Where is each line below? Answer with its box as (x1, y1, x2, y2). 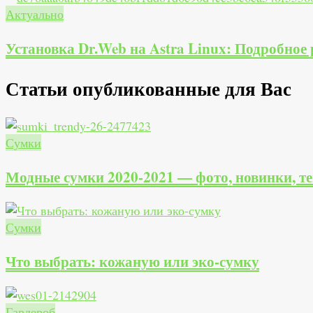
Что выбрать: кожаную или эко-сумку (6, 250, 259, 272)
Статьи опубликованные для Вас (6, 74, 291, 102)
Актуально (6, 6, 64, 23)
